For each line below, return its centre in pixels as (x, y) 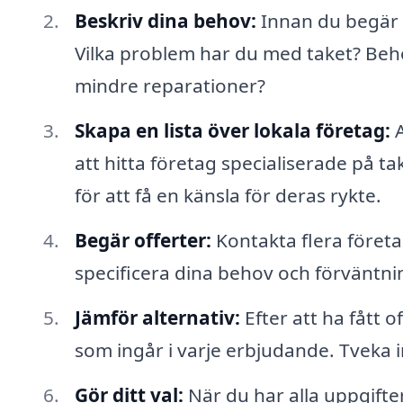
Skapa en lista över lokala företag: (232, 131)
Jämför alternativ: (157, 318)
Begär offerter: (143, 241)
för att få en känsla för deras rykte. (228, 196)
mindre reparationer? (170, 86)
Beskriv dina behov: (165, 21)
